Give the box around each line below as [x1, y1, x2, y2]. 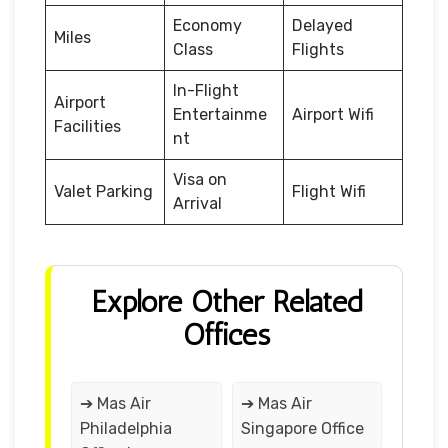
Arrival [173, 193, 222, 213]
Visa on [173, 169, 227, 189]
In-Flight [173, 80, 239, 100]
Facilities [54, 116, 121, 136]
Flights [292, 39, 344, 59]
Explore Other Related [91, 283, 362, 320]
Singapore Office [240, 418, 364, 438]
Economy [173, 15, 242, 35]
